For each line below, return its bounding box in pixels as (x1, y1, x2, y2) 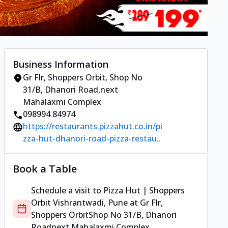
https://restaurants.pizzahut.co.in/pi (23, 121, 162, 132)
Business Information (13, 58, 108, 71)
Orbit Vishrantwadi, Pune (31, 197, 128, 209)
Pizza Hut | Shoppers (103, 185, 185, 196)
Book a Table (13, 162, 77, 176)
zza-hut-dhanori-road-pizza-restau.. (23, 133, 161, 145)
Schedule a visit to (31, 185, 103, 196)
